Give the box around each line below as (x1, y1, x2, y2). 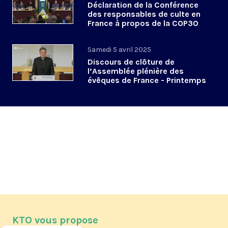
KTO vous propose (12, 214, 98, 226)
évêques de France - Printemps (88, 75, 206, 85)
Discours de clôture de (88, 57, 175, 67)
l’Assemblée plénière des (88, 66, 184, 76)
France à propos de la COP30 (88, 18, 198, 28)
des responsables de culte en (88, 9, 201, 19)
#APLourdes (88, 27, 134, 38)
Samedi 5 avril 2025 (88, 45, 151, 54)
